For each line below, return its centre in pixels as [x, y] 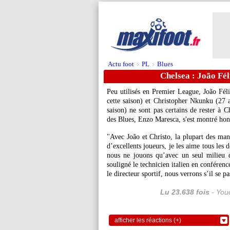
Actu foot [121, 64]
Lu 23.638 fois [185, 192]
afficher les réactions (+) [148, 220]
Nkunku [201, 101]
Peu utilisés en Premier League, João [163, 92]
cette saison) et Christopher [148, 101]
